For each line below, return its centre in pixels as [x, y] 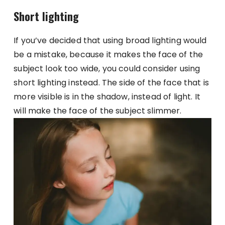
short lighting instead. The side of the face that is [111, 83]
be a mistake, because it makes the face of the [108, 55]
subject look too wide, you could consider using [107, 69]
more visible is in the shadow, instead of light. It [107, 97]
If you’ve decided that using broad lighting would [110, 41]
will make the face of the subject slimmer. [98, 111]
